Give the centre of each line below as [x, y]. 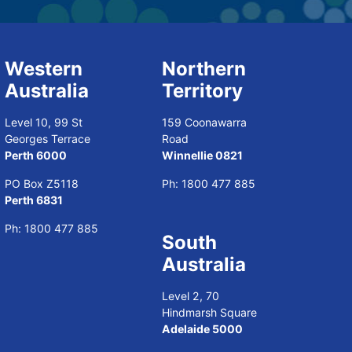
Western [44, 69]
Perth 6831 [34, 200]
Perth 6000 [36, 155]
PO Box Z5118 [42, 183]
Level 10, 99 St [44, 122]
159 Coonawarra [204, 122]
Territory [202, 91]
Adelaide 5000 [202, 329]
